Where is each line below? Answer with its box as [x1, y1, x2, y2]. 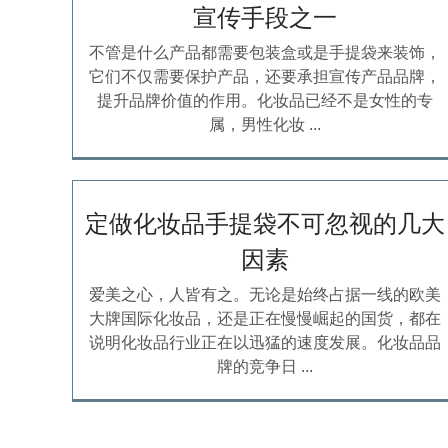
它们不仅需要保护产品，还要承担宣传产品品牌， [89, 68, 442, 86]
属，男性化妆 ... [209, 116, 322, 134]
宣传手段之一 [193, 4, 338, 32]
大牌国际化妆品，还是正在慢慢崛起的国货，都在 [89, 310, 442, 328]
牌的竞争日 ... [217, 358, 314, 376]
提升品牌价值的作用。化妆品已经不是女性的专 [97, 92, 434, 110]
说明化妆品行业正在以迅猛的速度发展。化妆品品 [89, 334, 442, 352]
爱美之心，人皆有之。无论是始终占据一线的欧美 [89, 286, 442, 304]
